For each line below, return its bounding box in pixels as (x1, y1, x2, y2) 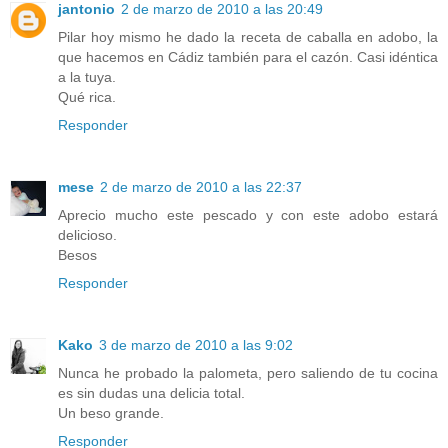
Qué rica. (58, 89, 116, 106)
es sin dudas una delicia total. (58, 385, 245, 402)
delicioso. (58, 227, 117, 244)
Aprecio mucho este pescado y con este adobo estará (58, 207, 438, 224)
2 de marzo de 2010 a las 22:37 (100, 179, 302, 196)
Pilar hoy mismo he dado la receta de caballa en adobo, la (58, 29, 438, 46)
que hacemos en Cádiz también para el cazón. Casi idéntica (58, 49, 438, 66)
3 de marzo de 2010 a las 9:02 (99, 337, 293, 354)
